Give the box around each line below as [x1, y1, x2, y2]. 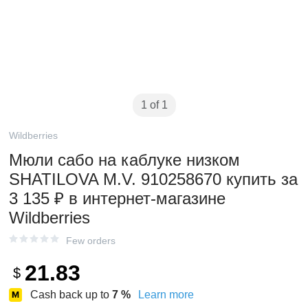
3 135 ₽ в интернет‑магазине [9, 189, 225, 208]
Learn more [138, 289, 194, 300]
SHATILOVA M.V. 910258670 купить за [9, 170, 298, 188]
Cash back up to [30, 289, 112, 300]
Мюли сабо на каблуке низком [9, 151, 240, 169]
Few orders [66, 235, 115, 246]
